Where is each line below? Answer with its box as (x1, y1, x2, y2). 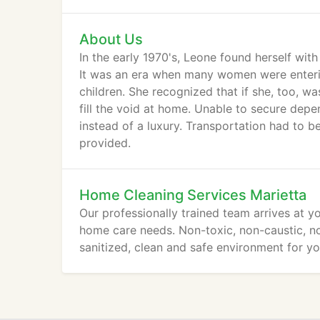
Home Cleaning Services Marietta (79, 186, 306, 204)
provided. (79, 136, 131, 150)
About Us (79, 31, 143, 48)
